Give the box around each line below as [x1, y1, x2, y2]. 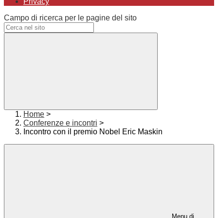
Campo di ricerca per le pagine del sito [4, 14, 137, 22]
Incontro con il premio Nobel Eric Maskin [23, 127, 163, 136]
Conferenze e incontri [23, 119, 97, 127]
